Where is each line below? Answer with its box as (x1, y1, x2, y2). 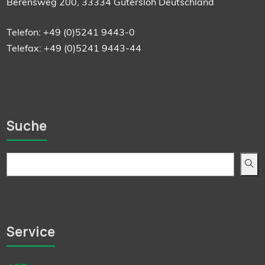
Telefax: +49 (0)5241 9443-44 (7, 41, 142, 54)
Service (7, 222, 56, 241)
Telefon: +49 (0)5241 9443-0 (7, 25, 135, 38)
